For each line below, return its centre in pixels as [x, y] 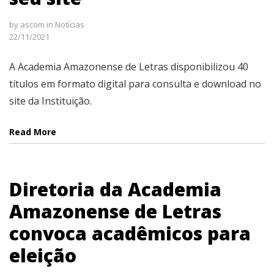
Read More [33, 131]
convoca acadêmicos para [130, 233]
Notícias [70, 24]
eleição [43, 255]
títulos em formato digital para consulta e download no [135, 83]
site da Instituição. [50, 101]
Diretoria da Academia [115, 189]
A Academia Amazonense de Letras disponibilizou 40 [129, 66]
